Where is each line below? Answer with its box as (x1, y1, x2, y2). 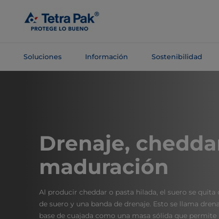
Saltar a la (15, 75, 48, 84)
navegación (15, 87, 56, 96)
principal (15, 28, 46, 37)
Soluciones (23, 52, 62, 61)
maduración (39, 154, 169, 179)
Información (85, 52, 128, 61)
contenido (15, 17, 51, 25)
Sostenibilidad (152, 52, 202, 61)
